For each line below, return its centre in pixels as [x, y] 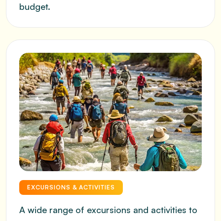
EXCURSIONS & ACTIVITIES [71, 187]
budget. [35, 6]
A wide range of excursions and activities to [108, 210]
